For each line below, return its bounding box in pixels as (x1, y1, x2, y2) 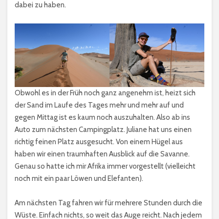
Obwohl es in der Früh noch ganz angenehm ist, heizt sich (15, 88, 196, 97)
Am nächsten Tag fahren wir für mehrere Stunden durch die (15, 198, 202, 207)
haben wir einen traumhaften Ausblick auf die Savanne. (15, 149, 190, 158)
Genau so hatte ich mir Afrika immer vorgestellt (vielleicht (15, 161, 196, 171)
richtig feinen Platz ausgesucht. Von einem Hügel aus (15, 137, 183, 146)
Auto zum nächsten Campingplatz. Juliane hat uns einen (15, 125, 192, 134)
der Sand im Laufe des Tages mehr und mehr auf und (15, 100, 184, 109)
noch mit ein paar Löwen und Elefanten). (15, 174, 143, 183)
